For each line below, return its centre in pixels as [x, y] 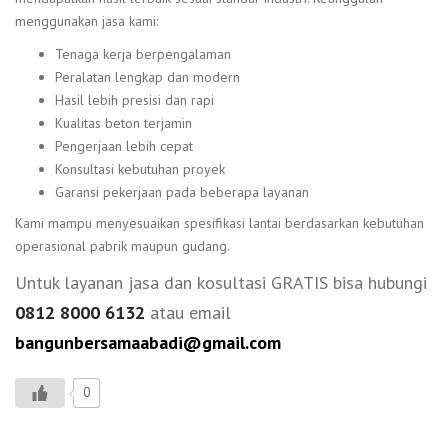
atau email [188, 313]
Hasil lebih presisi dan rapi [134, 99]
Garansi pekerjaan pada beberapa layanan [182, 191]
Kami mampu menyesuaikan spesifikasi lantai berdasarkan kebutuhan [219, 223]
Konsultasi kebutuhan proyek [140, 168]
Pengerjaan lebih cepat [124, 145]
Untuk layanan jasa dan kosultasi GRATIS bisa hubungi [221, 283]
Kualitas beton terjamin [123, 122]
